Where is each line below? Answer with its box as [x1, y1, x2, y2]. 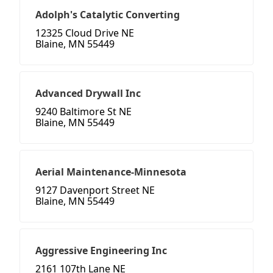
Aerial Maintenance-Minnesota [35, 165, 186, 179]
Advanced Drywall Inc [35, 87, 141, 101]
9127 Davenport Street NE [35, 183, 155, 197]
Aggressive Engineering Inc [35, 244, 167, 258]
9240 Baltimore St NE [35, 105, 132, 119]
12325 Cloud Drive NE [35, 26, 134, 40]
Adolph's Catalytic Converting [35, 8, 180, 22]
